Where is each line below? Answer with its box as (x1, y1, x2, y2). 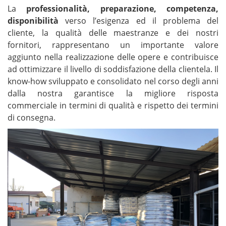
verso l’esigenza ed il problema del (59, 15, 218, 26)
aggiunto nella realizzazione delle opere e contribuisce (8, 51, 218, 63)
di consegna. (8, 111, 55, 123)
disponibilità (8, 15, 59, 26)
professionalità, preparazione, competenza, (26, 3, 219, 14)
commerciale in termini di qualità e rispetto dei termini (8, 99, 218, 111)
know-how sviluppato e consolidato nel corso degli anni (8, 75, 218, 87)
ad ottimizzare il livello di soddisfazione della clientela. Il (8, 63, 218, 75)
